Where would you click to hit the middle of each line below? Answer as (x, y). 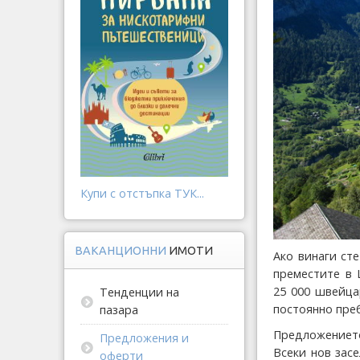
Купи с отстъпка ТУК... (142, 193)
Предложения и (144, 337)
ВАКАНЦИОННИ (122, 250)
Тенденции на (139, 292)
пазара (119, 309)
